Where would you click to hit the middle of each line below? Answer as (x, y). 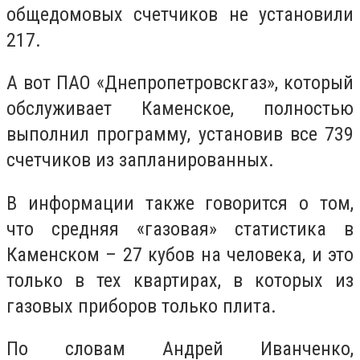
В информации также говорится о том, (180, 203)
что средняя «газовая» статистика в (180, 229)
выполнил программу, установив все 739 (180, 135)
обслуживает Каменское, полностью (180, 109)
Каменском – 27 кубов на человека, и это (180, 254)
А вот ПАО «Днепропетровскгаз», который (180, 83)
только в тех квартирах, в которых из (180, 280)
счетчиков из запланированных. (140, 160)
